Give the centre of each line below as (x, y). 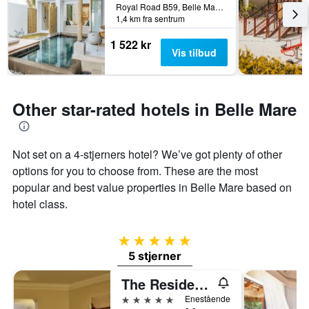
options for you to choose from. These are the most (135, 171)
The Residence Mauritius (201, 284)
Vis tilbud (194, 53)
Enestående (208, 299)
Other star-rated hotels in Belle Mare (154, 109)
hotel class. (40, 204)
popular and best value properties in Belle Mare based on (152, 188)
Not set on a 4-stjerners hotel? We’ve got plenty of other (147, 154)
